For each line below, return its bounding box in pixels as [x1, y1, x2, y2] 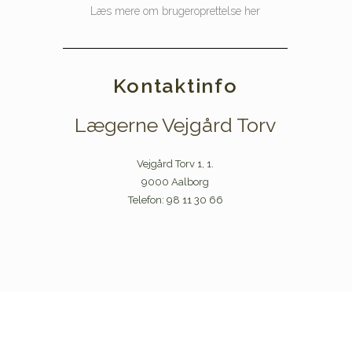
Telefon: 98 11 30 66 [127, 194, 223, 206]
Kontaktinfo [112, 74, 238, 97]
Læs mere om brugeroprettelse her [90, 5, 260, 17]
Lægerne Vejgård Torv [75, 113, 276, 137]
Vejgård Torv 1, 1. [137, 158, 214, 170]
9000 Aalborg [141, 176, 209, 188]
